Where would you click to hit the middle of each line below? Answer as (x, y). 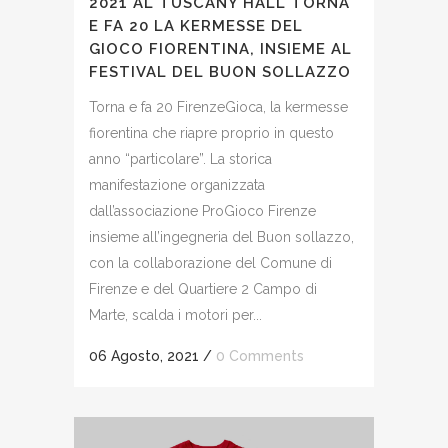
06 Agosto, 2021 (144, 355)
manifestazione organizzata (177, 184)
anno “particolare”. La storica (180, 158)
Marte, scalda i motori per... (175, 314)
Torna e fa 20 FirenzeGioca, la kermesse (218, 106)
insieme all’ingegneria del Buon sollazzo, (221, 236)
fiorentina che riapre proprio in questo (211, 132)
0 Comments (260, 355)
